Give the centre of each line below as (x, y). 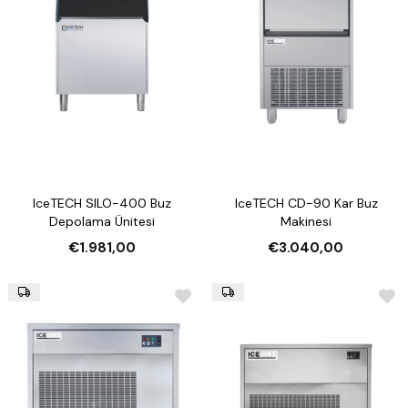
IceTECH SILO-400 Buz (102, 204)
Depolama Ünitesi (102, 222)
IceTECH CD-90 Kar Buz (306, 204)
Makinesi (306, 222)
